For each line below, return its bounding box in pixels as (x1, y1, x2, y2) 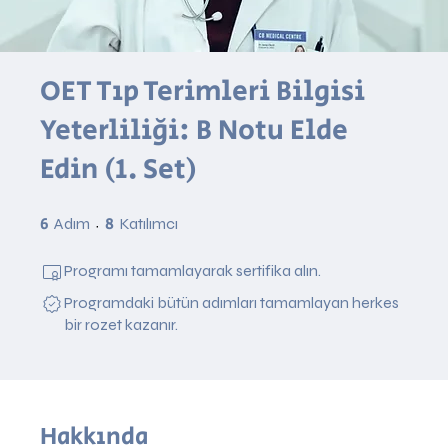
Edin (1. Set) (40, 148, 197, 190)
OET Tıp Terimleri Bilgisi (40, 70, 365, 112)
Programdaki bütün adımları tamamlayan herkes (64, 292, 399, 312)
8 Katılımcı (178, 212, 227, 224)
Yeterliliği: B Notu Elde (40, 109, 348, 151)
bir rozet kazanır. (64, 314, 178, 334)
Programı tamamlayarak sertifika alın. (64, 260, 321, 280)
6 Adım (90, 212, 122, 224)
